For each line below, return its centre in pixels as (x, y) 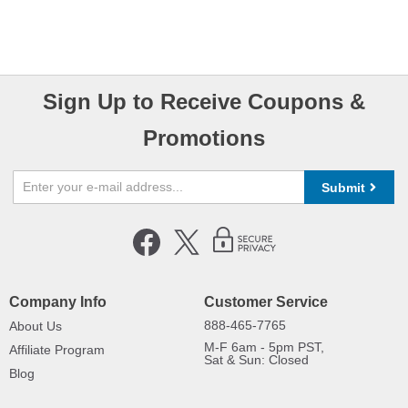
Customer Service (266, 302)
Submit (344, 187)
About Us (36, 326)
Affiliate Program (57, 350)
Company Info (58, 302)
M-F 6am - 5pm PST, (264, 347)
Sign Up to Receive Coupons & (204, 102)
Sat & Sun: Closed (256, 360)
